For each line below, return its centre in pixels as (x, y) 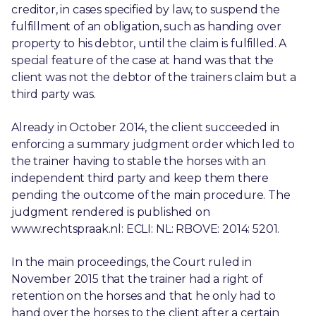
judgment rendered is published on (111, 212)
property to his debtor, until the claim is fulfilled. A (149, 44)
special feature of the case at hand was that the (143, 61)
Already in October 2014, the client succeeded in (146, 128)
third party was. (54, 95)
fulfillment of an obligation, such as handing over (146, 27)
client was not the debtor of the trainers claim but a (154, 78)
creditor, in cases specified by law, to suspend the (146, 10)
